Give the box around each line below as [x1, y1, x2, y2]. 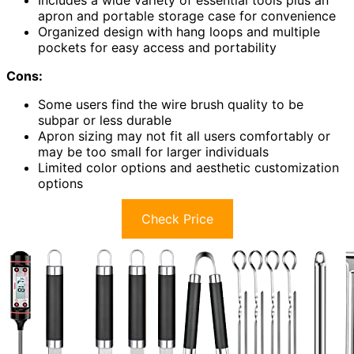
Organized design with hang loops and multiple [38, 23, 320, 40]
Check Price [141, 210, 213, 227]
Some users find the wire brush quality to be [38, 96, 303, 112]
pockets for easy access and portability [38, 39, 277, 55]
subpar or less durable [38, 111, 171, 128]
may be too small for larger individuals [38, 143, 269, 160]
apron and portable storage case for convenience [38, 7, 336, 24]
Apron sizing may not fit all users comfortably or [38, 127, 330, 144]
